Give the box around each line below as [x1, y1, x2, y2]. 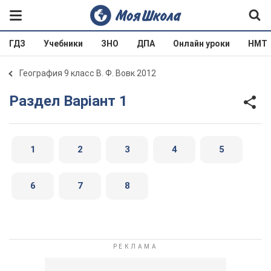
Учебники [44, 39, 83, 48]
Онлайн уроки [173, 39, 230, 48]
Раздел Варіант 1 [19, 92, 128, 109]
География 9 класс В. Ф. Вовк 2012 [19, 68, 156, 78]
